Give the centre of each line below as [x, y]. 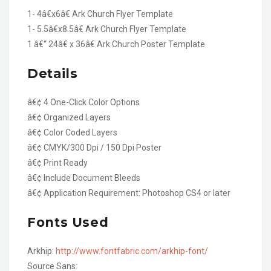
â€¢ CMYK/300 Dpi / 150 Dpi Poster [94, 147]
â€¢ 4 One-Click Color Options [83, 102]
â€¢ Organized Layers [69, 117]
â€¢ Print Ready [57, 162]
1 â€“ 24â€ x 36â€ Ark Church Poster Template [116, 44]
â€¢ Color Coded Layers [72, 132]
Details [53, 73]
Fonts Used [68, 222]
